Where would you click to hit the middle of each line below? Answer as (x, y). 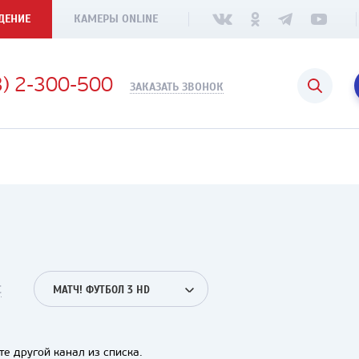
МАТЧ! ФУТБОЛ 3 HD (101, 290)
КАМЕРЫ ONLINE (116, 19)
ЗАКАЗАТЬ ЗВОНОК (177, 87)
